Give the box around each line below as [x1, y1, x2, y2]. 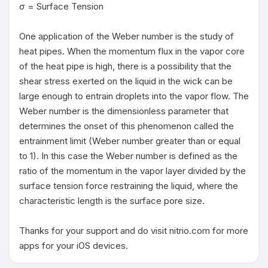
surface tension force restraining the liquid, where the [19, 180, 238, 191]
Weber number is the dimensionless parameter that [19, 105, 229, 117]
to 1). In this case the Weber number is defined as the [19, 150, 237, 162]
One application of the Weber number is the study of [19, 31, 234, 42]
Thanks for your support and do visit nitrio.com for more [19, 225, 248, 236]
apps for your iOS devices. [19, 240, 128, 251]
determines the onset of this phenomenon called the [19, 120, 234, 132]
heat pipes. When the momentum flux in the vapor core [19, 45, 245, 57]
